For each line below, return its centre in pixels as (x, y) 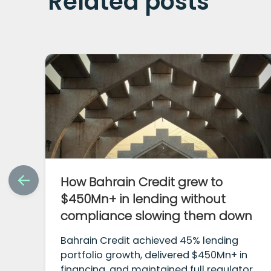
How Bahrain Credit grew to (142, 182)
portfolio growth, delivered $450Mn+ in (154, 255)
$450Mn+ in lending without (143, 199)
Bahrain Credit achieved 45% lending (150, 241)
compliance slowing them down (157, 216)
